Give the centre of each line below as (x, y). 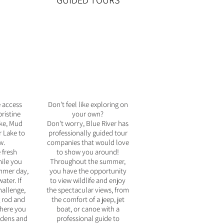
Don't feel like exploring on (88, 104)
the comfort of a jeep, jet (88, 199)
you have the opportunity (88, 171)
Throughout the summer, (88, 161)
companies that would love (88, 142)
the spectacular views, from (88, 190)
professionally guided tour (88, 133)
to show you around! (88, 152)
